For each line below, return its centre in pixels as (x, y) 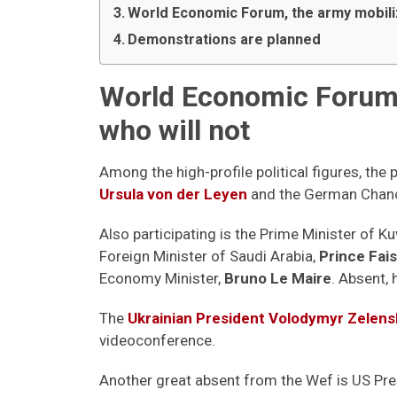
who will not (175, 130)
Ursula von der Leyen (173, 194)
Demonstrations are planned (225, 39)
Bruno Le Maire (278, 278)
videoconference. (157, 340)
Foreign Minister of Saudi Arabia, (209, 256)
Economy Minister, (162, 278)
